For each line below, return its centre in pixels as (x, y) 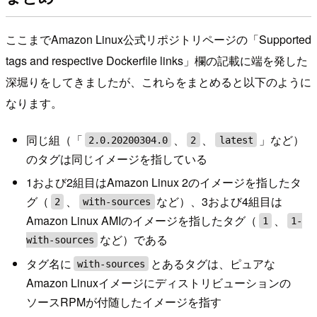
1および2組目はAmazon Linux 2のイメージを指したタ (163, 183)
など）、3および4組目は (220, 202)
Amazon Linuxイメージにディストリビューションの (158, 282)
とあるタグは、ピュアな (213, 263)
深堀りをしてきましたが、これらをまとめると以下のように (158, 82)
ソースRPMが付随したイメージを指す (123, 301)
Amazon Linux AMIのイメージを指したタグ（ (141, 221)
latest (236, 140)
